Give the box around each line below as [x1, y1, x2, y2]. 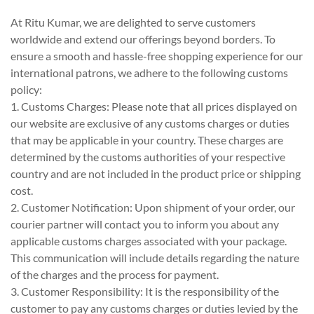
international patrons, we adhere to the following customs [11, 66, 288, 79]
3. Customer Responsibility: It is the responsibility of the [11, 285, 279, 298]
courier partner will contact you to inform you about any [11, 217, 279, 231]
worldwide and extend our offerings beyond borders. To [11, 32, 275, 46]
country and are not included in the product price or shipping [11, 167, 301, 180]
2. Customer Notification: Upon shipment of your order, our [11, 200, 295, 214]
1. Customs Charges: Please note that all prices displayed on [11, 100, 297, 113]
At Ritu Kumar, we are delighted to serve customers [11, 15, 256, 29]
